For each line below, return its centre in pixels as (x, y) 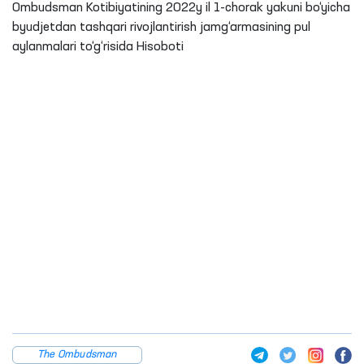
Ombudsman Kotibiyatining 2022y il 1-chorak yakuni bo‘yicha (181, 8)
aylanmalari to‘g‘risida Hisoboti (98, 47)
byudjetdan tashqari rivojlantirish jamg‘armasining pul (161, 28)
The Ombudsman (77, 354)
